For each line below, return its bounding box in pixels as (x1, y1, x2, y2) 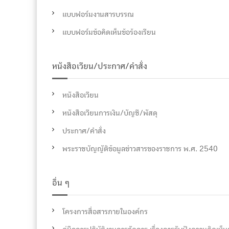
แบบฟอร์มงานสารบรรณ (62, 10, 134, 18)
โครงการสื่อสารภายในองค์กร (62, 208, 148, 216)
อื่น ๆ (52, 178, 70, 188)
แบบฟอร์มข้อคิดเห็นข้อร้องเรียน (62, 28, 156, 36)
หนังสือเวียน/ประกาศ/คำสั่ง (52, 62, 147, 71)
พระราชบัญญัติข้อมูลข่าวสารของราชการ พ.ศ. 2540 (62, 145, 218, 153)
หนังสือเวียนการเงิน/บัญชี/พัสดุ (62, 109, 157, 117)
